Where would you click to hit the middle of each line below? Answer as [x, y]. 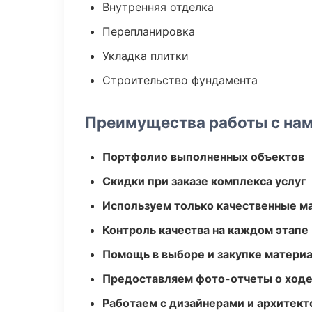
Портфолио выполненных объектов [203, 157]
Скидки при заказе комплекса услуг [204, 181]
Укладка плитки [146, 56]
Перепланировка [149, 31]
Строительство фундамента [180, 80]
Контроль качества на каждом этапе [205, 230]
